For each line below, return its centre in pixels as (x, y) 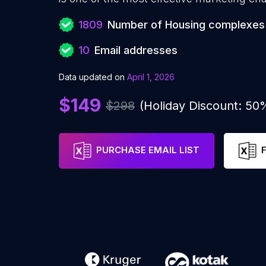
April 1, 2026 (151, 77)
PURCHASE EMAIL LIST (148, 150)
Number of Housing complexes (186, 25)
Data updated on (92, 77)
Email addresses (136, 50)
